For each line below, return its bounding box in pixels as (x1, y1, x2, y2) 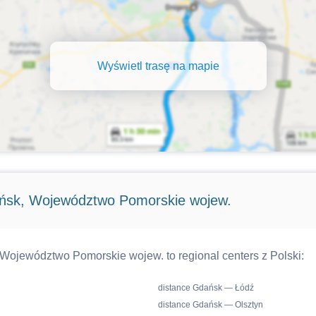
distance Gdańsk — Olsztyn (158, 300, 263, 310)
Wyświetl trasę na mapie (97, 59, 219, 72)
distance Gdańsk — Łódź (158, 283, 254, 293)
